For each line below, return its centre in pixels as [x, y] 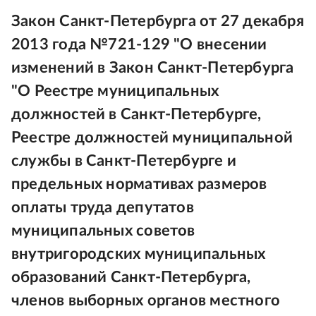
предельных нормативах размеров [139, 184]
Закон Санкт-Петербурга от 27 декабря [158, 21]
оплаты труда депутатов [103, 207]
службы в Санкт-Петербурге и [124, 161]
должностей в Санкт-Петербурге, [136, 114]
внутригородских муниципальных [139, 254]
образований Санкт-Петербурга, [131, 277]
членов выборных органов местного [146, 300]
